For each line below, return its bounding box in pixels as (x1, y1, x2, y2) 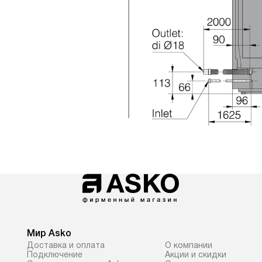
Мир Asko (27, 228, 71, 238)
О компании (165, 240, 212, 250)
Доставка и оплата (27, 240, 105, 250)
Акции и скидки (165, 250, 226, 259)
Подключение (27, 250, 82, 259)
